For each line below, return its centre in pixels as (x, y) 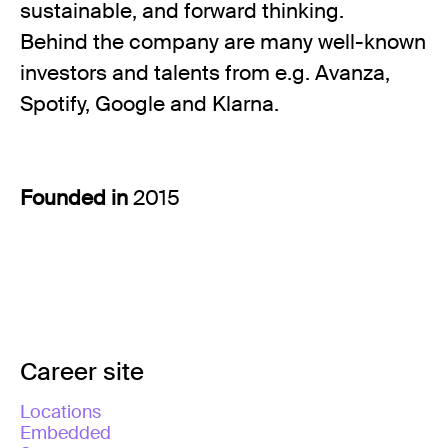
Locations (60, 412)
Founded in (76, 198)
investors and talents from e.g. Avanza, (205, 73)
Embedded (65, 433)
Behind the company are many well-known (223, 42)
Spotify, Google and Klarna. (149, 104)
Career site (82, 371)
